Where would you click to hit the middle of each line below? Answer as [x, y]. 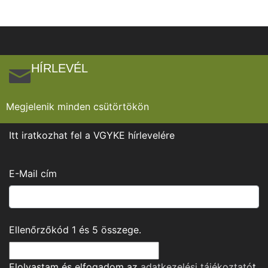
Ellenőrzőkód [40, 230]
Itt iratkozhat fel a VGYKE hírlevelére [92, 135]
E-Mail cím [33, 173]
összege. [120, 230]
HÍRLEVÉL [60, 68]
